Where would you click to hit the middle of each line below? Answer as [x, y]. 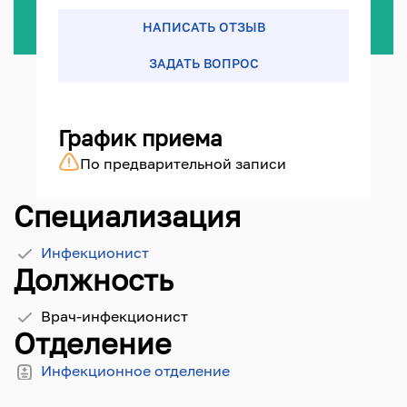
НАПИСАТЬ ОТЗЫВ [203, 27]
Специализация [127, 216]
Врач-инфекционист [114, 316]
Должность [94, 280]
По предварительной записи [183, 164]
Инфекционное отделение [135, 371]
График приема [140, 138]
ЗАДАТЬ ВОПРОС [203, 63]
